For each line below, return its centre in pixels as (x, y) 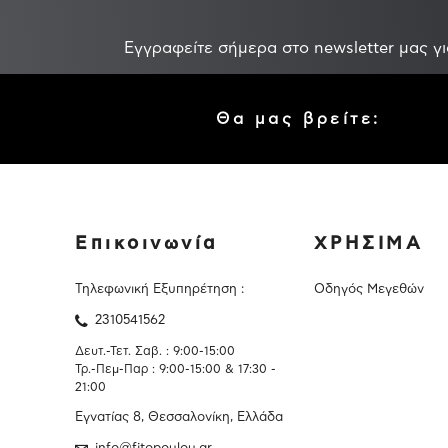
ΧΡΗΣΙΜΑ (368, 244)
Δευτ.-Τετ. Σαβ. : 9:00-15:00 (155, 351)
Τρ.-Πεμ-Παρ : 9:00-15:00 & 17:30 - (175, 369)
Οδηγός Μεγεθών (368, 289)
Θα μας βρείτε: (298, 118)
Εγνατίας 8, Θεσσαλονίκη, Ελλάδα (179, 417)
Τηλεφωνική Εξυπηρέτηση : (159, 289)
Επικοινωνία (146, 244)
